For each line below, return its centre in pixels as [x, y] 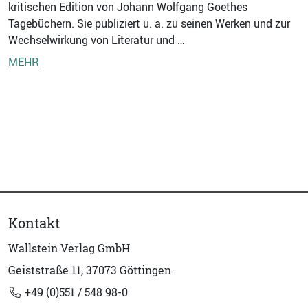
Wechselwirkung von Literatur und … [97, 40]
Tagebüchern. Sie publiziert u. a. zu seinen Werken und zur [149, 24]
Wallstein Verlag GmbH [69, 249]
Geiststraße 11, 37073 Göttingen [90, 271]
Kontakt [34, 223]
